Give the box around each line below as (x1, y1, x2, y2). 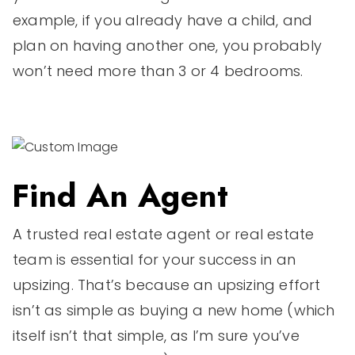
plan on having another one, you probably (13, 36, 323, 56)
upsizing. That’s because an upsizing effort (13, 275, 321, 296)
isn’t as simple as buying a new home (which (13, 300, 335, 321)
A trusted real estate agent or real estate (13, 224, 315, 245)
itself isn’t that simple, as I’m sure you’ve (13, 326, 300, 346)
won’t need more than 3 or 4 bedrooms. (13, 61, 303, 82)
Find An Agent (12, 173, 229, 219)
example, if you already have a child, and (13, 10, 313, 31)
